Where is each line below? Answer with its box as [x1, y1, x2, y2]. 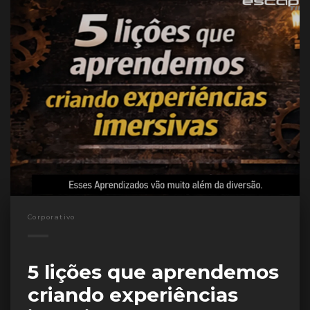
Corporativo [28, 212, 75, 221]
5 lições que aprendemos [28, 259, 279, 284]
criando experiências [28, 282, 238, 307]
